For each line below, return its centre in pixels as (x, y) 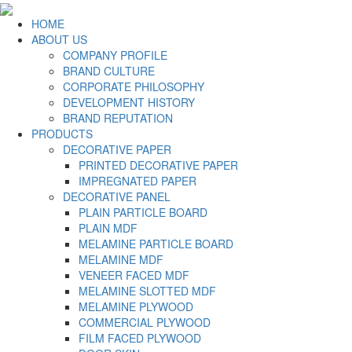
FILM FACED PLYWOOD (140, 338)
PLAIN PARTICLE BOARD (143, 213)
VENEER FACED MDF (134, 275)
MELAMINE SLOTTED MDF (147, 291)
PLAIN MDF (108, 228)
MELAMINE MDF (121, 260)
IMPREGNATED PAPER (137, 181)
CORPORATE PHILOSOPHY (134, 87)
